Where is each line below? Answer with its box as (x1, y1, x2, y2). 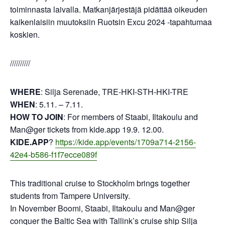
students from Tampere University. (10, 190, 130, 201)
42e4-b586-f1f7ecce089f (10, 149, 97, 160)
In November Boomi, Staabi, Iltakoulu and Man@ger (10, 202, 195, 214)
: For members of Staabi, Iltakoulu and (63, 111, 198, 123)
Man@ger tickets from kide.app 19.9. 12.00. (10, 124, 164, 135)
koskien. (10, 29, 40, 40)
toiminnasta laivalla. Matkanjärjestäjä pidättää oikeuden (10, 4, 207, 15)
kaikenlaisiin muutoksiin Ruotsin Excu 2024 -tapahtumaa (10, 16, 212, 28)
